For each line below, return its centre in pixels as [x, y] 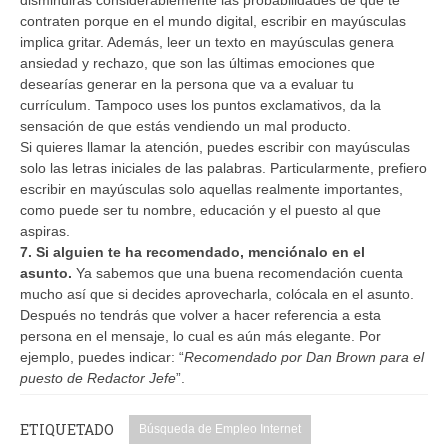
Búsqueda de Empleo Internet [220, 428]
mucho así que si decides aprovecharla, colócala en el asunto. [217, 293]
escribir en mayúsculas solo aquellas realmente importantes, [211, 188]
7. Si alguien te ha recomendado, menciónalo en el [192, 251]
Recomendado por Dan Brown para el [304, 356]
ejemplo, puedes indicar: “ [102, 356]
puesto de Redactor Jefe [98, 377]
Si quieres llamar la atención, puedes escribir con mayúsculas [215, 146]
